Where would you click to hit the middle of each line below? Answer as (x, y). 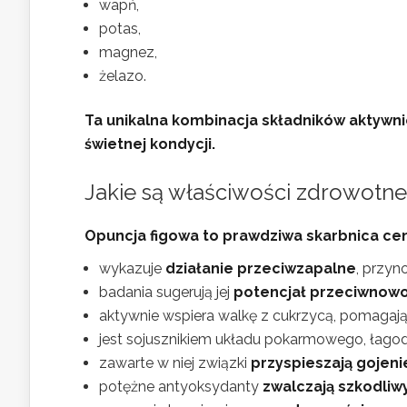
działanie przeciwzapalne (261, 268)
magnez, (128, 52)
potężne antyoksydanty (181, 387)
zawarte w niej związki (175, 363)
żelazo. (123, 76)
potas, (120, 29)
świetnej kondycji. (150, 144)
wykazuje (132, 268)
